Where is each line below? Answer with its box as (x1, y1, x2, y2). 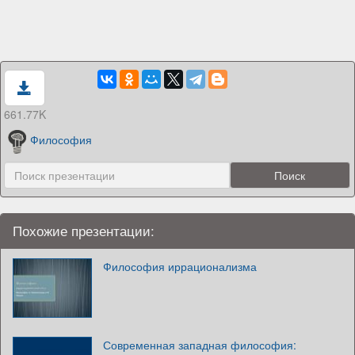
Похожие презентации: (13, 220, 155, 240)
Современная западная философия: (103, 336, 296, 353)
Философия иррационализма (103, 258, 257, 274)
